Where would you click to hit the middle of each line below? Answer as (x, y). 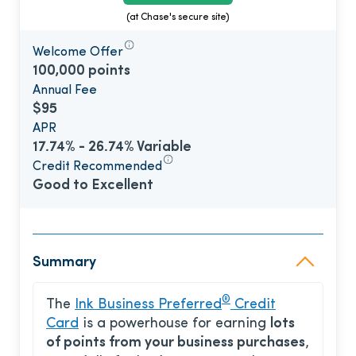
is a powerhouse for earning (174, 324)
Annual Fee (65, 91)
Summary (64, 263)
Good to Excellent (93, 186)
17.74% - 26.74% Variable (112, 148)
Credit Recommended (97, 167)
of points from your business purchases (176, 343)
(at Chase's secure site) (178, 18)
